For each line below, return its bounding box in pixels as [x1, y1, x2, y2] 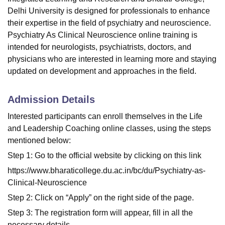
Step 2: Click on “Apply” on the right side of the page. [8, 193, 194, 202]
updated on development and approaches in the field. [8, 67, 196, 75]
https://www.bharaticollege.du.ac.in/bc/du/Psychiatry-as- [8, 166, 205, 175]
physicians [8, 55, 46, 63]
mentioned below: [8, 136, 75, 145]
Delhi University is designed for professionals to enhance [8, 7, 210, 15]
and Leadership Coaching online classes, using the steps [8, 124, 211, 133]
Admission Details [8, 94, 95, 105]
